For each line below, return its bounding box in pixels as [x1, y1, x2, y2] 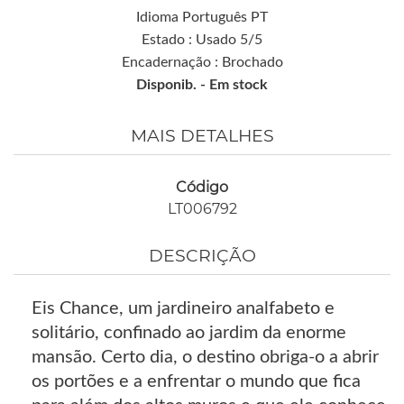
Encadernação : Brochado [121, 55, 283, 69]
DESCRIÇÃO [148, 245, 256, 267]
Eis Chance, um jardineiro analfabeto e [32, 299, 335, 318]
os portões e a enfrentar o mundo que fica [32, 372, 361, 391]
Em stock [209, 78, 268, 92]
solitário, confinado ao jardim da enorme [32, 324, 346, 343]
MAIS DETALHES [130, 125, 274, 146]
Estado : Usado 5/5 [142, 32, 262, 47]
